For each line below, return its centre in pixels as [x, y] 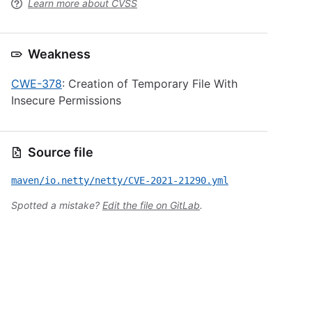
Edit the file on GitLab [151, 205]
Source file [61, 152]
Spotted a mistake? [57, 205]
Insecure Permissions [66, 100]
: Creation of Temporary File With [150, 84]
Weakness [59, 54]
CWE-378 [37, 84]
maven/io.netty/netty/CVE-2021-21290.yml [120, 180]
